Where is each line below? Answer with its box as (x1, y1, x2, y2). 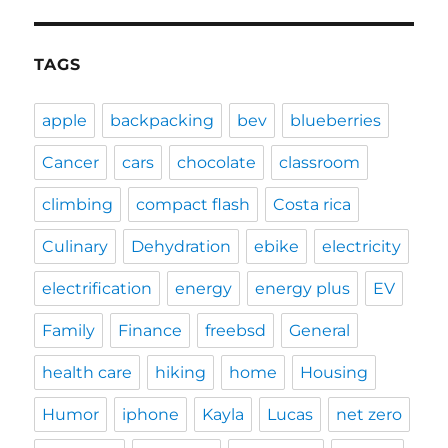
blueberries (290, 111, 382, 131)
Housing (300, 363, 369, 383)
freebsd (205, 321, 267, 341)
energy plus (255, 279, 351, 299)
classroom (279, 153, 361, 173)
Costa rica (273, 195, 352, 215)
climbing (42, 195, 114, 215)
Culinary (42, 237, 109, 257)
